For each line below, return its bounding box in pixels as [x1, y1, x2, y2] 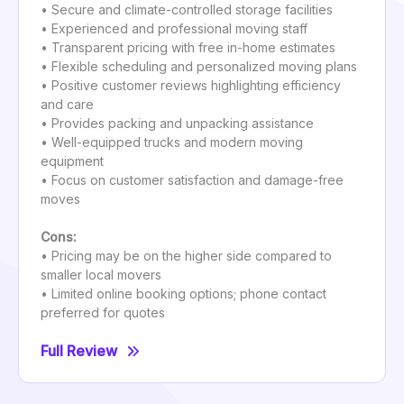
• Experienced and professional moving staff [41, 21, 308, 37]
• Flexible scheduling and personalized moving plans [41, 59, 357, 75]
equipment [41, 153, 104, 170]
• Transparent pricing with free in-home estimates [41, 40, 335, 56]
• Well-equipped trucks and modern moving [41, 134, 303, 151]
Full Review [41, 342, 117, 361]
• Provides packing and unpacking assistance [41, 115, 314, 132]
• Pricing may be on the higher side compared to [41, 248, 332, 264]
